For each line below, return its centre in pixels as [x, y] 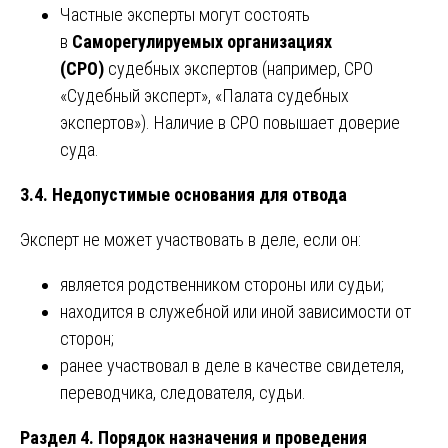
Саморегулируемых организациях [202, 42]
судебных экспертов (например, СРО [238, 69]
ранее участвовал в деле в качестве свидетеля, [232, 366]
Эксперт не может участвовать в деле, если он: [190, 240]
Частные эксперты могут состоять [185, 15]
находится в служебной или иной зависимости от [235, 312]
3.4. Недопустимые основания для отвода [183, 195]
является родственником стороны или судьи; [222, 285]
